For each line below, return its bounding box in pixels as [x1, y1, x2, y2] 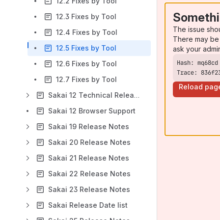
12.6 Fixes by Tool [56, 59, 117, 68]
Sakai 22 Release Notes [48, 169, 131, 178]
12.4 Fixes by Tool [56, 28, 117, 36]
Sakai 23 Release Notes [48, 185, 130, 193]
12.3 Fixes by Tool [56, 12, 116, 21]
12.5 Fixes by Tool [56, 44, 116, 52]
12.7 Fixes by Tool [56, 75, 117, 83]
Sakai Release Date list [48, 201, 128, 209]
